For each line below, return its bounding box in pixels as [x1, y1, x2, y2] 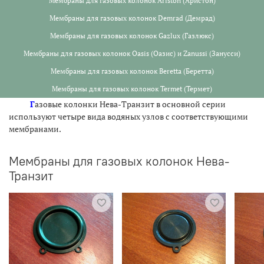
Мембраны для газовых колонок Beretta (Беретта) [50, 66, 214, 76]
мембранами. [9, 123, 61, 134]
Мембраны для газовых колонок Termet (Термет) [52, 84, 212, 94]
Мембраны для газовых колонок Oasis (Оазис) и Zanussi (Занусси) [24, 48, 240, 58]
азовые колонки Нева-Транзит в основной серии [35, 98, 226, 110]
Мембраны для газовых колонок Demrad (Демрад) [49, 13, 215, 23]
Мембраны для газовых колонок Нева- [9, 153, 229, 169]
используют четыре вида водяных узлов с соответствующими [9, 111, 248, 122]
